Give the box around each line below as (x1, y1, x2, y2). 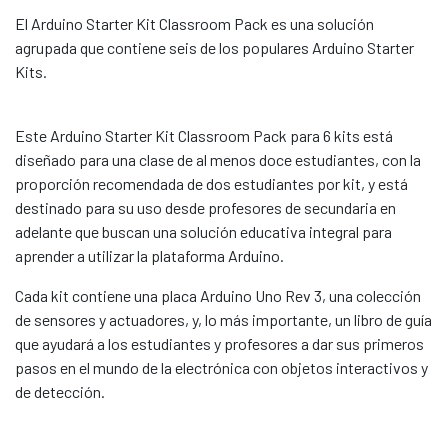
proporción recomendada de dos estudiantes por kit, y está (15, 174, 408, 193)
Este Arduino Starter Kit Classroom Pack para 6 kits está (15, 126, 393, 145)
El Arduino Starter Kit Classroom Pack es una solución (15, 14, 374, 33)
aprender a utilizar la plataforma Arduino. (15, 246, 284, 265)
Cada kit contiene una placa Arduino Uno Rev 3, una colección (15, 286, 421, 305)
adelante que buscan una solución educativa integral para (15, 222, 392, 241)
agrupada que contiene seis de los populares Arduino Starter (15, 38, 414, 57)
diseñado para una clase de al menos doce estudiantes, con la (15, 150, 421, 169)
